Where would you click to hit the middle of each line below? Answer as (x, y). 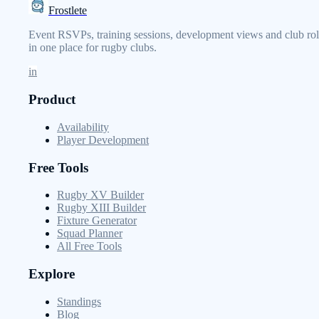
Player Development (103, 140)
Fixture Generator (97, 221)
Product (52, 100)
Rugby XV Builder (100, 195)
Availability (83, 127)
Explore (52, 273)
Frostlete (68, 11)
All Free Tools (89, 246)
